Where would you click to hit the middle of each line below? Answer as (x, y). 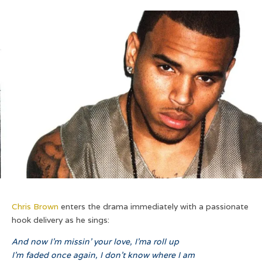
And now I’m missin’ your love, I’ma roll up (95, 242)
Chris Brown (36, 207)
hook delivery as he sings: (61, 220)
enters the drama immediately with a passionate (155, 207)
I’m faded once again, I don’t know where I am (103, 255)
